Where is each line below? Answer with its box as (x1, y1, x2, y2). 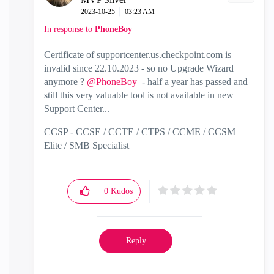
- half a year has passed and (137, 76, 248, 87)
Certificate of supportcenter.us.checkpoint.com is (44, 49, 231, 60)
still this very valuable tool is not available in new (44, 89, 234, 100)
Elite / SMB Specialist (44, 139, 129, 150)
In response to (44, 24, 95, 34)
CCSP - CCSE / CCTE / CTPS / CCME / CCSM (44, 126, 235, 137)
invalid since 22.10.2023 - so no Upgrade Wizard (44, 62, 234, 73)
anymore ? (44, 76, 87, 87)
